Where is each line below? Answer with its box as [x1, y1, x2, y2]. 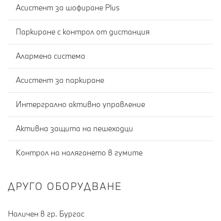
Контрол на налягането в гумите [16, 147, 143, 158]
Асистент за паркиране [16, 75, 104, 85]
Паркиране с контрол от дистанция [16, 27, 149, 37]
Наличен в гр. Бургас [8, 208, 84, 219]
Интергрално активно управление [16, 99, 145, 110]
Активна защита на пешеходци [16, 123, 133, 134]
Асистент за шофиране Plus [16, 2, 120, 13]
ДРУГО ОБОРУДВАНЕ [8, 180, 122, 192]
